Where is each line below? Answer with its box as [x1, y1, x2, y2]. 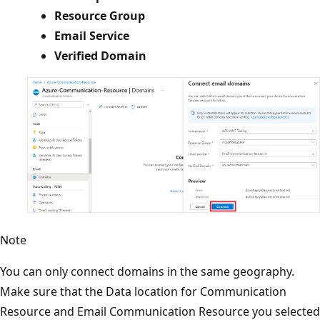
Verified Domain [54, 48, 146, 64]
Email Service [54, 28, 129, 44]
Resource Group [54, 8, 145, 24]
